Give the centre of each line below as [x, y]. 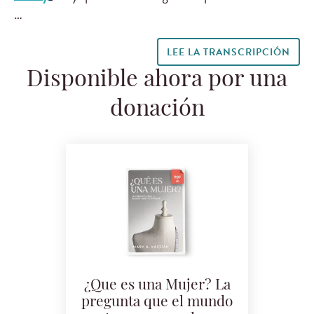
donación [157, 110]
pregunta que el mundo [157, 303]
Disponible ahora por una [157, 81]
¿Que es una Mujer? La [157, 286]
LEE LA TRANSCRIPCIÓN [228, 53]
